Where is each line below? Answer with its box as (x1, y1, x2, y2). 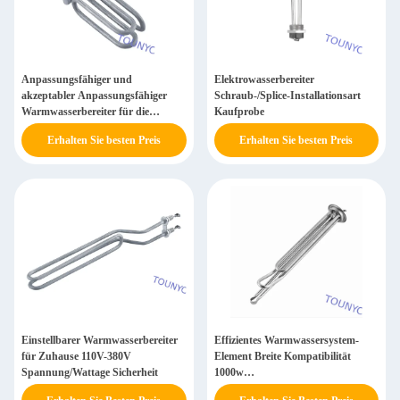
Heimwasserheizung (21, 121, 112, 134)
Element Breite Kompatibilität (213, 350, 351, 362)
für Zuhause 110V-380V (21, 350, 131, 362)
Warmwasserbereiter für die (21, 105, 149, 118)
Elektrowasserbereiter (213, 73, 314, 86)
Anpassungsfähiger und (21, 73, 132, 86)
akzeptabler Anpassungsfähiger (21, 89, 167, 102)
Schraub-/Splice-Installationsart (213, 89, 361, 102)
